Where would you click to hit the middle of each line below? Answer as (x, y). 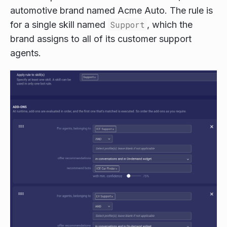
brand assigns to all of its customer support (101, 39)
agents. (26, 53)
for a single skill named (59, 24)
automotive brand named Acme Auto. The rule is (111, 10)
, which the (170, 24)
